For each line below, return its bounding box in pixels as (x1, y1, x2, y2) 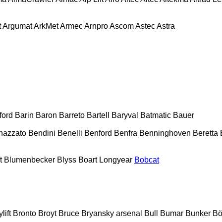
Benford (84, 128, 112, 137)
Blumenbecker (4, 155, 55, 164)
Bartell (87, 111, 110, 119)
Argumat (2, 21, 32, 30)
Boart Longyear (78, 155, 132, 164)
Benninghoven (139, 128, 191, 137)
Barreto (59, 111, 85, 119)
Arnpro (84, 21, 108, 30)
